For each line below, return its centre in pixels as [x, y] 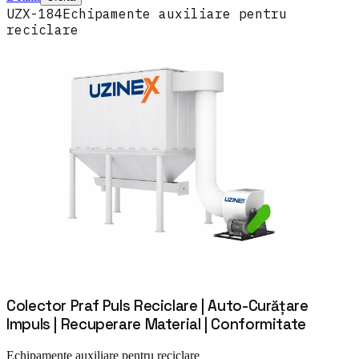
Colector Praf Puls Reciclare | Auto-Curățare [157, 305]
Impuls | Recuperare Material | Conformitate [156, 324]
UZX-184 [34, 14]
